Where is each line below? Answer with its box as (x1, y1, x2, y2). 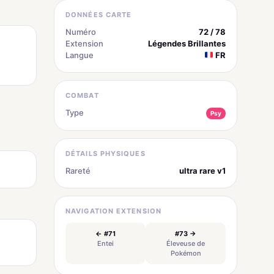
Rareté (65, 165, 91, 176)
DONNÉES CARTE (65, 10, 132, 19)
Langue (65, 50, 94, 60)
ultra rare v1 (179, 165, 226, 176)
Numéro (65, 26, 96, 37)
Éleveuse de (166, 239, 205, 248)
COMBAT (65, 91, 99, 100)
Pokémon (170, 248, 201, 257)
